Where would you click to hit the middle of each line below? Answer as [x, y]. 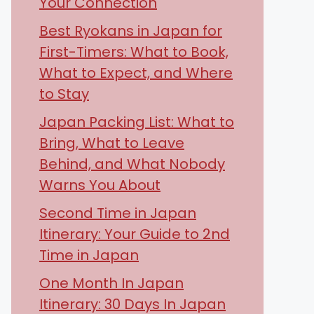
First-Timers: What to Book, [134, 52]
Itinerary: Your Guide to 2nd [135, 234]
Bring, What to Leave [112, 143]
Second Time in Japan [118, 213]
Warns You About [100, 185]
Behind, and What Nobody [132, 164]
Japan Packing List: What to [137, 122]
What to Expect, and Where [136, 73]
